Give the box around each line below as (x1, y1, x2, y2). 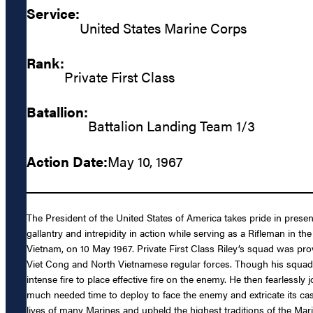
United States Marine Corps (80, 17, 247, 38)
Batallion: (27, 101, 88, 122)
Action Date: (27, 150, 108, 171)
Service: (27, 3, 80, 24)
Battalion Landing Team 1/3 (88, 115, 255, 136)
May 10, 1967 (108, 150, 183, 171)
